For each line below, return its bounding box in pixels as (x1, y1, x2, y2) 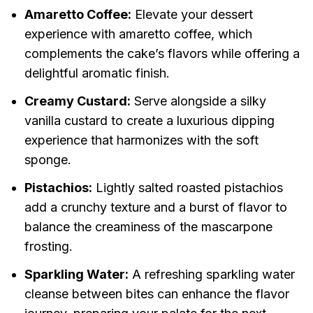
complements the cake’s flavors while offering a (24, 46, 300, 61)
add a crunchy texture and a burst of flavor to (24, 200, 287, 215)
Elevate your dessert (131, 7, 253, 22)
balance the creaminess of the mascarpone (24, 219, 272, 235)
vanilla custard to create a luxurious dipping (24, 113, 275, 129)
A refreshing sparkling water (128, 267, 295, 282)
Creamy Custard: (24, 94, 131, 109)
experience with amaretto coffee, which (24, 27, 252, 42)
